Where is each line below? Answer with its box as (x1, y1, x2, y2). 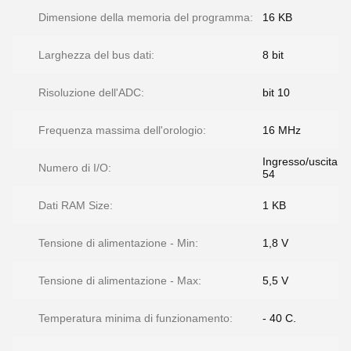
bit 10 (262, 86, 290, 99)
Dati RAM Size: (38, 199, 113, 212)
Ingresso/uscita (262, 155, 338, 168)
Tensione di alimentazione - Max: (38, 274, 201, 287)
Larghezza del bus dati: (38, 49, 154, 61)
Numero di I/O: (38, 161, 111, 174)
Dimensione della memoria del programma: (38, 11, 253, 24)
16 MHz (262, 124, 301, 136)
